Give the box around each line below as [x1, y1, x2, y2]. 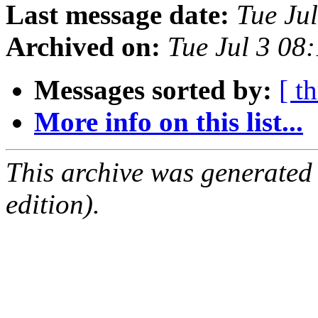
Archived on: [6, 31, 160, 62]
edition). [6, 189, 100, 220]
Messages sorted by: [34, 75, 272, 106]
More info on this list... [34, 106, 303, 138]
